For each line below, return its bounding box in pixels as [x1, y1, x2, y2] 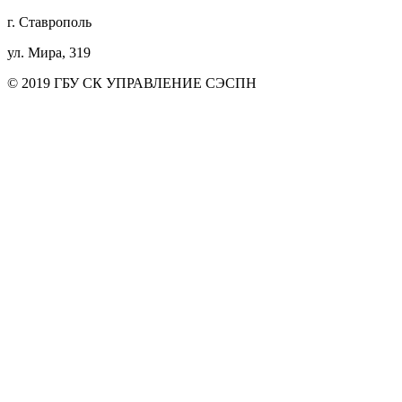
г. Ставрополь [7, 14, 92, 31]
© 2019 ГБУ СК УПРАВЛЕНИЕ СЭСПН [7, 75, 257, 92]
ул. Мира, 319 [7, 45, 91, 61]
